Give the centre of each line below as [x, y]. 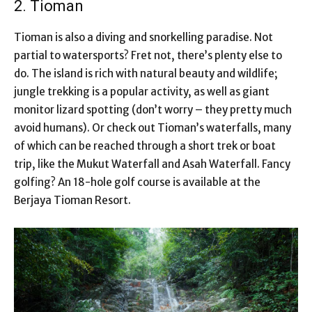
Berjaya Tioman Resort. [72, 200]
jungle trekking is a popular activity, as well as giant [142, 91]
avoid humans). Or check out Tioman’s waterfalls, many [153, 127]
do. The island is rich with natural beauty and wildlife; [146, 73]
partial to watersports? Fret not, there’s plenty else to [148, 55]
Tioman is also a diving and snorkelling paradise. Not [143, 37]
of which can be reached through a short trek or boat [145, 146]
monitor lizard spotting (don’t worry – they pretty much [153, 109]
